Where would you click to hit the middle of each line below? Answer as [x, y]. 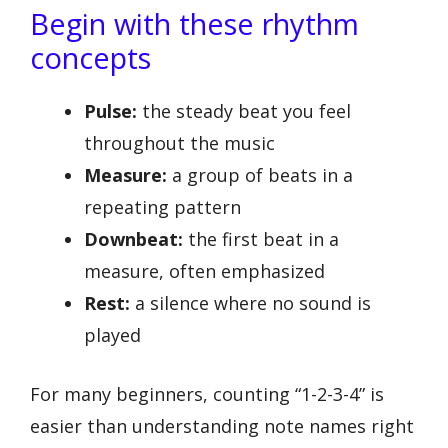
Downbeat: [133, 238]
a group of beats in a [260, 174]
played [112, 334]
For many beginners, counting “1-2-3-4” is [207, 393]
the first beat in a [261, 238]
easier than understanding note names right [222, 425]
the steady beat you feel [244, 110]
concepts [90, 57]
